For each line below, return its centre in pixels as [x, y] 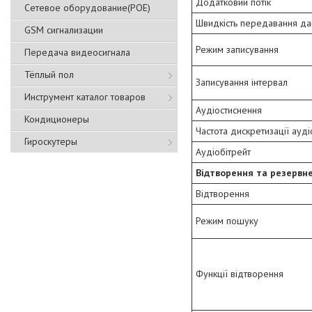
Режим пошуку [227, 221]
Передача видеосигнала [77, 52]
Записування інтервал [242, 83]
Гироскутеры [51, 141]
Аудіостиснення [229, 110]
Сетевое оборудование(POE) [87, 8]
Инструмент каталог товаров [85, 97]
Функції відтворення [240, 274]
